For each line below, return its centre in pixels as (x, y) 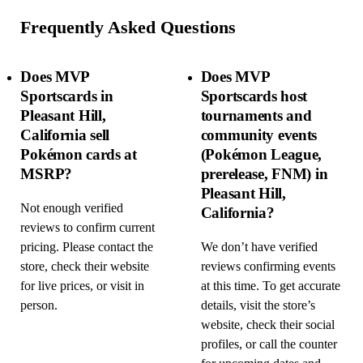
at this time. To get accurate (270, 286)
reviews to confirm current (88, 228)
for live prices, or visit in (83, 286)
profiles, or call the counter (269, 345)
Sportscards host (254, 96)
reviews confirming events (268, 267)
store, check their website (85, 267)
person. (39, 306)
